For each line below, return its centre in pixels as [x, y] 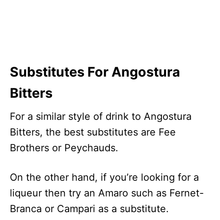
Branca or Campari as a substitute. [89, 209]
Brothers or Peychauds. [64, 148]
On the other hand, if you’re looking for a [104, 177]
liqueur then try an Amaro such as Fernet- [107, 193]
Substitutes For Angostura [95, 72]
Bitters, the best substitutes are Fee [93, 132]
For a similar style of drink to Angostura [101, 116]
